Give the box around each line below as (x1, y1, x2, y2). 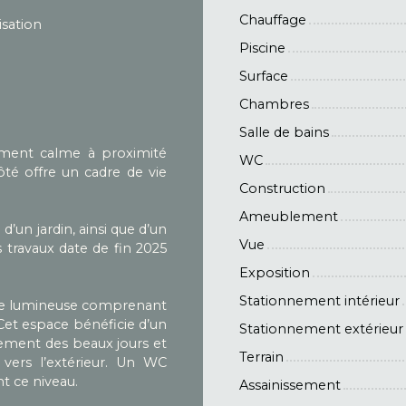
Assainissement (239, 376, 341, 393)
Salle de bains (239, 123, 329, 140)
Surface (239, 67, 288, 84)
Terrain (239, 348, 284, 365)
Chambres (239, 95, 309, 112)
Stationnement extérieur (239, 320, 403, 337)
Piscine (239, 39, 285, 56)
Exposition (239, 264, 310, 281)
